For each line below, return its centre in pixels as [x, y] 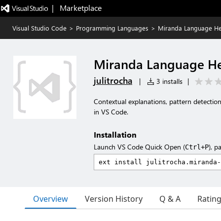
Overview [51, 199]
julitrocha [113, 80]
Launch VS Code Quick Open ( [139, 147]
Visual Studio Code [39, 28]
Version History [114, 199]
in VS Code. [111, 112]
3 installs [168, 81]
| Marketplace [76, 8]
